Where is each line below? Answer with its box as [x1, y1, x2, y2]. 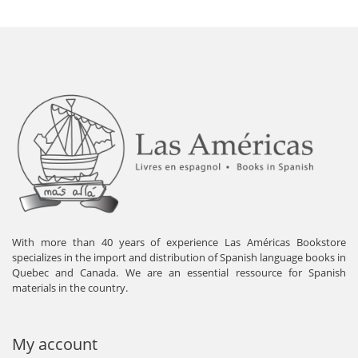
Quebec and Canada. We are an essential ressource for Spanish [12, 265, 346, 280]
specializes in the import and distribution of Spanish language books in [12, 249, 346, 265]
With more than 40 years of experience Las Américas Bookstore [12, 234, 346, 249]
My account [12, 332, 97, 355]
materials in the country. [12, 280, 128, 295]
